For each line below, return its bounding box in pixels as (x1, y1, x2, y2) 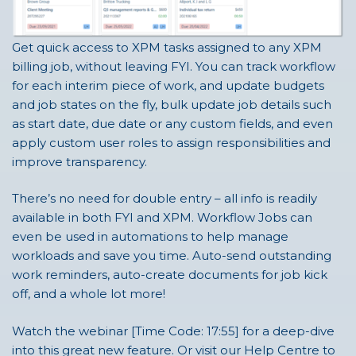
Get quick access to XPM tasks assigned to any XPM (12, 39, 322, 55)
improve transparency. (12, 153, 147, 169)
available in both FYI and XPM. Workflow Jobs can (12, 210, 312, 226)
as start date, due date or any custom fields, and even (12, 115, 333, 131)
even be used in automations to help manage (12, 229, 288, 245)
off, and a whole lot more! (12, 286, 165, 302)
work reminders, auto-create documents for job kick (12, 267, 327, 283)
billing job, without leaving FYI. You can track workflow (12, 58, 335, 74)
